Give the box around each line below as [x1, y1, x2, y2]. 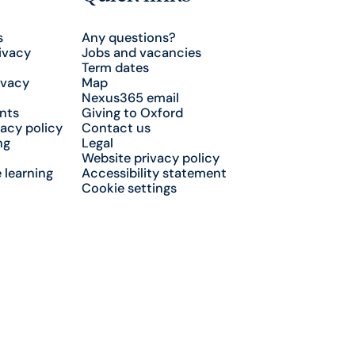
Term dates [81, 59, 149, 76]
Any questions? [81, 29, 176, 46]
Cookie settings [81, 179, 177, 197]
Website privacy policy [81, 149, 219, 166]
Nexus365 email [81, 89, 179, 106]
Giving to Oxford [81, 104, 183, 121]
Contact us [81, 119, 151, 136]
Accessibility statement [81, 164, 227, 181]
